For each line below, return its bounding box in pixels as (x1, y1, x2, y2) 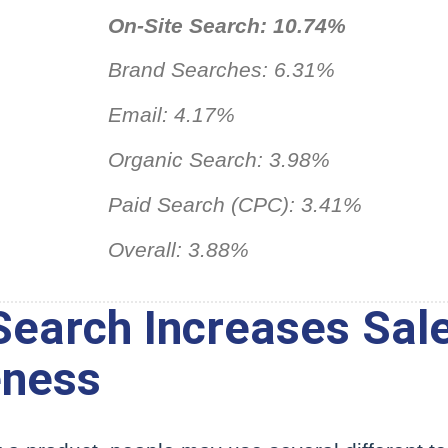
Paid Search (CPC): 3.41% (108, 192, 362, 217)
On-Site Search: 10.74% (108, 13, 346, 38)
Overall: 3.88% (108, 237, 249, 262)
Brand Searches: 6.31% (108, 58, 335, 83)
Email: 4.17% (108, 103, 235, 128)
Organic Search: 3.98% (108, 148, 330, 173)
